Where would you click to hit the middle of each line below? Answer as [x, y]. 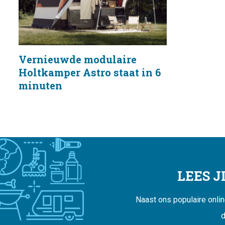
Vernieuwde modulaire [78, 60]
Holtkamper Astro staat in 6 [90, 73]
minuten [40, 86]
